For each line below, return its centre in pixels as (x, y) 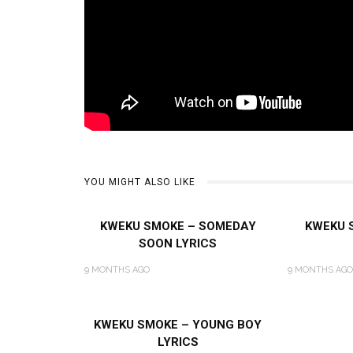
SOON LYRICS (178, 243)
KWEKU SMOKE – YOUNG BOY (178, 324)
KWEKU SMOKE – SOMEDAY (178, 226)
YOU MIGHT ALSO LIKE (140, 182)
